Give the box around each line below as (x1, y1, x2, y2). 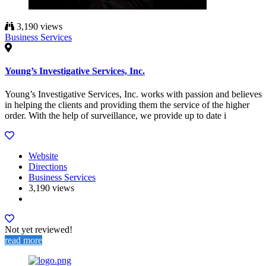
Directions (28, 161, 67, 172)
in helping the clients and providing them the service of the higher (5, 100, 249, 110)
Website (28, 151, 58, 161)
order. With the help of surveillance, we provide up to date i (5, 110, 226, 121)
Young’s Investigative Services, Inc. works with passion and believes (5, 89, 262, 100)
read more (5, 235, 42, 246)
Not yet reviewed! (5, 224, 72, 235)
